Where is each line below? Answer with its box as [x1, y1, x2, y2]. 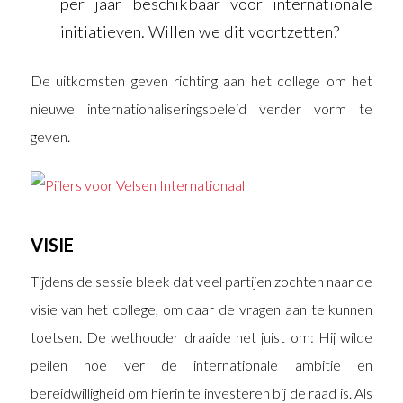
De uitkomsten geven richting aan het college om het [30, 71, 373, 89]
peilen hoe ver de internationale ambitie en [30, 355, 373, 373]
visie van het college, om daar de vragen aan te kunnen [30, 300, 373, 318]
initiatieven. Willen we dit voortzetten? [59, 21, 339, 41]
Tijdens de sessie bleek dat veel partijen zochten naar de [30, 272, 373, 290]
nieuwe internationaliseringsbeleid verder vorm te [30, 99, 373, 117]
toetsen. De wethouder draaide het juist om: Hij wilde [30, 327, 373, 345]
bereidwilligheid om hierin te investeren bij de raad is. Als [30, 383, 373, 401]
